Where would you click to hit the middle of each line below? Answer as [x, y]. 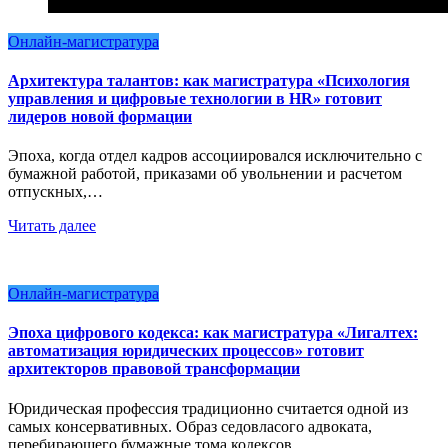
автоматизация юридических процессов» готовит [186, 351]
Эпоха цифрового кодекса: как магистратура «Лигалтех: [213, 333]
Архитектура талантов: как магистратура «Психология [209, 80]
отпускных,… [55, 192]
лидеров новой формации [100, 116]
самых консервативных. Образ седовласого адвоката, [190, 426]
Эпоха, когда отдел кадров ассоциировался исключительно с [215, 156]
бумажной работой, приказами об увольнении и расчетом [205, 174]
